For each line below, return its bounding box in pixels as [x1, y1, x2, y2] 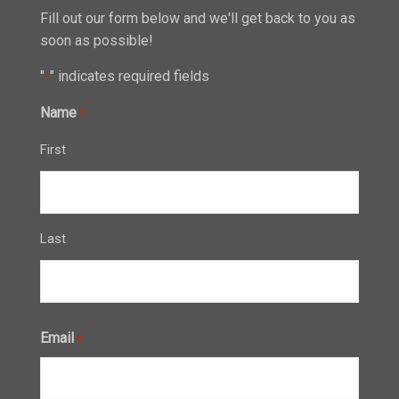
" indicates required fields [50, 68, 209, 85]
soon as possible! [40, 32, 153, 49]
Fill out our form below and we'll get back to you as [40, 10, 355, 27]
